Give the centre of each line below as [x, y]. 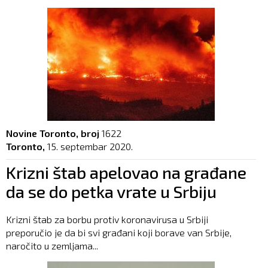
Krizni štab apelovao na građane [126, 172]
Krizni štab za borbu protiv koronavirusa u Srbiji [107, 219]
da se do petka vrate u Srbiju [111, 191]
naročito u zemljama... [52, 245]
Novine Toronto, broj [53, 133]
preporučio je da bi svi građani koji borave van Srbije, [119, 232]
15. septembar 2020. [90, 146]
